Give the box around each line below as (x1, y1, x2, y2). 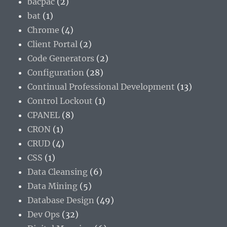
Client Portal (27, 39, 78, 49)
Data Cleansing (27, 166, 88, 177)
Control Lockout (27, 95, 93, 106)
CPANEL (27, 109, 60, 120)
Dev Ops (27, 209, 60, 219)
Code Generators (27, 53, 95, 63)
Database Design (27, 195, 95, 205)
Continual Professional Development (27, 81, 175, 92)
